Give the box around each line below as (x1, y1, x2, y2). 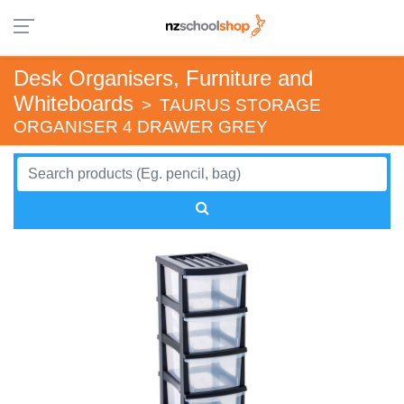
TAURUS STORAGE (160, 96, 322, 115)
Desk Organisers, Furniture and (14, 66, 313, 91)
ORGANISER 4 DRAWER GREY (14, 117, 268, 137)
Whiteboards (14, 91, 133, 116)
